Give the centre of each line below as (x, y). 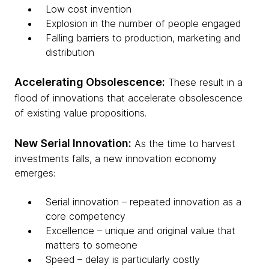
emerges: (35, 173)
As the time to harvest (183, 144)
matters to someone (92, 245)
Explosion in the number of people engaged (143, 24)
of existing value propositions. (80, 113)
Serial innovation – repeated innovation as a (144, 202)
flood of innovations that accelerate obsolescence (128, 98)
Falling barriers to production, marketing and (143, 38)
